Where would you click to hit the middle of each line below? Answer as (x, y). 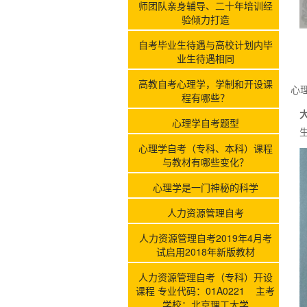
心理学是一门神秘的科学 (205, 187)
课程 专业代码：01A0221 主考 (205, 290)
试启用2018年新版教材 (205, 251)
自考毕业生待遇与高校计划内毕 (205, 44)
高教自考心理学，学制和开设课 (205, 83)
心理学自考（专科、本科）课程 (205, 148)
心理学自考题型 (205, 122)
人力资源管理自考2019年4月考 (205, 237)
